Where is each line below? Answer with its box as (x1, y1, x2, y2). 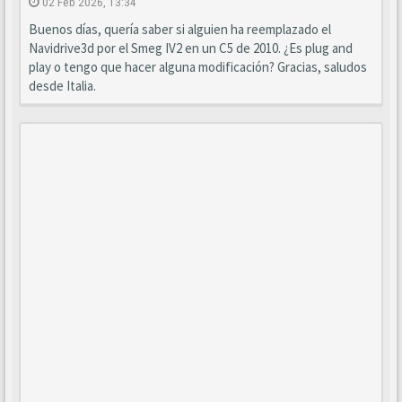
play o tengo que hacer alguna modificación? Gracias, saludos (29, 58, 367, 75)
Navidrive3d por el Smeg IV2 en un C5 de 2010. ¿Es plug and (29, 39, 353, 57)
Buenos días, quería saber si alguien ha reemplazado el (29, 21, 331, 38)
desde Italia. (29, 77, 96, 94)
